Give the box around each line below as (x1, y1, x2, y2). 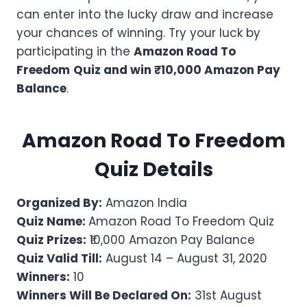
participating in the (16, 43, 134, 60)
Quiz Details (94, 156, 213, 184)
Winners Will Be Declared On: (16, 287, 191, 304)
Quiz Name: (16, 213, 88, 230)
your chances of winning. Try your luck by (16, 25, 260, 42)
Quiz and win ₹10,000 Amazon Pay (73, 62, 280, 79)
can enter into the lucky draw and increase (16, 6, 273, 23)
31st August (191, 287, 262, 304)
